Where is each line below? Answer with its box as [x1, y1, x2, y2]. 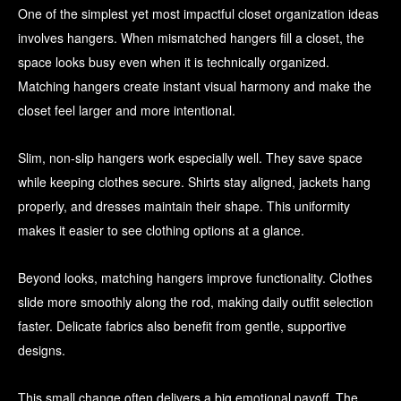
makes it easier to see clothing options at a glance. [18, 221, 304, 240]
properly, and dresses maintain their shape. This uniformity [18, 197, 350, 216]
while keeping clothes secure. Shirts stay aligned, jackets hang [18, 173, 371, 192]
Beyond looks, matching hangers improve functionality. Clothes [18, 269, 372, 287]
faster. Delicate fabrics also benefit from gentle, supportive [18, 317, 346, 336]
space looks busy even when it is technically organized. [18, 53, 329, 72]
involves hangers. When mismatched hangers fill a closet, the [18, 29, 364, 47]
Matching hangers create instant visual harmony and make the [18, 77, 371, 96]
